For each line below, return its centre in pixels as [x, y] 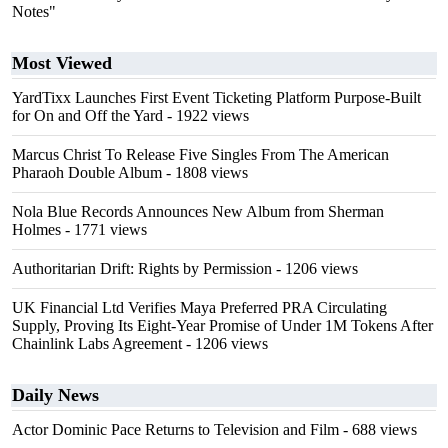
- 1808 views [205, 172]
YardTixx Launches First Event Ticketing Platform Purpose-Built [216, 97]
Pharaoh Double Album [87, 172]
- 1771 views [104, 229]
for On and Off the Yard [87, 115]
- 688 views [378, 429]
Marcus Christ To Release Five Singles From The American [200, 154]
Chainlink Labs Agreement [97, 343]
